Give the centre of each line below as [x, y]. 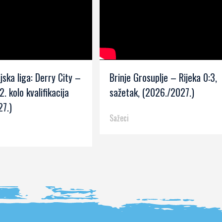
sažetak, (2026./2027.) [152, 92]
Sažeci [119, 118]
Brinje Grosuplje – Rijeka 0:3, [163, 77]
